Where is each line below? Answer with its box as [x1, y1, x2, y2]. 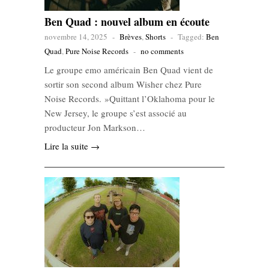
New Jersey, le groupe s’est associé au [44, 107, 187, 119]
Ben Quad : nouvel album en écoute [44, 14, 210, 30]
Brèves [119, 31, 142, 43]
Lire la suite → [44, 140, 100, 153]
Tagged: [178, 31, 206, 43]
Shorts [145, 31, 166, 43]
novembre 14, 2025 [44, 31, 107, 43]
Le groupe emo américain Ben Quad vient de [44, 64, 213, 76]
